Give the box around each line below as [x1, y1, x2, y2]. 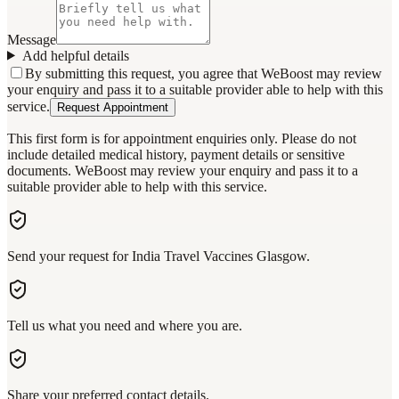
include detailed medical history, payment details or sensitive [7, 146, 345, 162]
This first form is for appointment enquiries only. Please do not [7, 130, 356, 146]
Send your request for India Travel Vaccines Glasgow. [7, 248, 310, 264]
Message [7, 31, 56, 47]
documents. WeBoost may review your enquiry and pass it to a [7, 162, 358, 178]
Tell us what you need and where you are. [7, 317, 242, 333]
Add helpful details [21, 47, 129, 63]
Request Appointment [57, 100, 168, 114]
